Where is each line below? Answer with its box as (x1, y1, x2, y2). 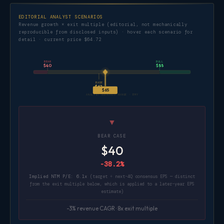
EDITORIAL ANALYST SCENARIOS (18, 13, 103, 20)
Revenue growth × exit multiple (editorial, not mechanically (18, 21, 187, 27)
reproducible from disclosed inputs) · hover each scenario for (18, 28, 193, 35)
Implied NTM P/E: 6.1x (29, 173, 87, 179)
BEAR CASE (97, 132, 126, 139)
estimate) (100, 188, 123, 194)
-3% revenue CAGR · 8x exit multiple (66, 204, 157, 212)
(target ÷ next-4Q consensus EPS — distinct (87, 173, 195, 179)
